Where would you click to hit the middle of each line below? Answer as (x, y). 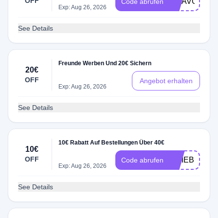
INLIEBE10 (189, 160)
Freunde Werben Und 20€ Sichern (105, 63)
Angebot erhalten (166, 81)
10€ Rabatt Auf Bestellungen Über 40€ (112, 143)
